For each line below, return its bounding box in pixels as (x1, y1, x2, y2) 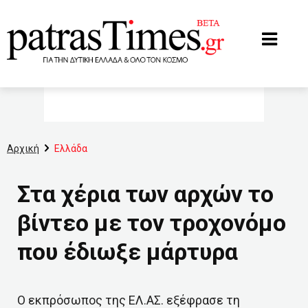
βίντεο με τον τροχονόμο (17, 209, 286, 236)
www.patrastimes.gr (6, 6, 91, 17)
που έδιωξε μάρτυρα (17, 238, 238, 265)
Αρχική (7, 143, 39, 154)
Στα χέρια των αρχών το (17, 180, 274, 208)
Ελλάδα (54, 143, 87, 154)
